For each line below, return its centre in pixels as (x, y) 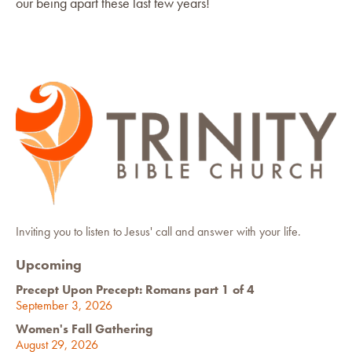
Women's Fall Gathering (84, 328)
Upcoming (49, 264)
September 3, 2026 (64, 305)
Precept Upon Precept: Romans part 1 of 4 (135, 289)
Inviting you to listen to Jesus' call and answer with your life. (158, 231)
